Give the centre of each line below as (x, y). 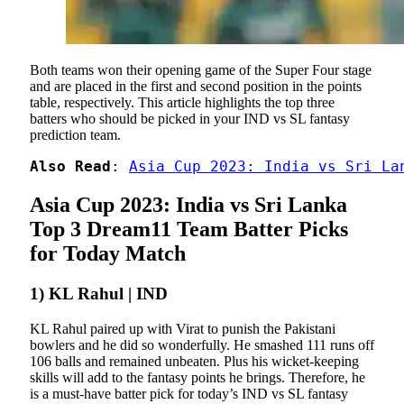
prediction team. (75, 135)
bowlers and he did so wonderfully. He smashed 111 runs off (202, 344)
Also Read (70, 167)
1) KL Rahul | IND (99, 294)
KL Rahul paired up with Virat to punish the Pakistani (183, 328)
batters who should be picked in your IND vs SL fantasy (190, 119)
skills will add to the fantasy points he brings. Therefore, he (197, 377)
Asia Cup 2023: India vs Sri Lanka (188, 205)
